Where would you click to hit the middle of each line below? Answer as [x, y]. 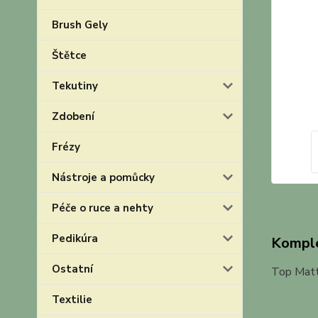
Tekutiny [75, 86]
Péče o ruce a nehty [103, 208]
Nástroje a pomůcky [103, 177]
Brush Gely [80, 25]
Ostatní [72, 269]
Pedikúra [75, 238]
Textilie [72, 300]
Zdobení [73, 116]
